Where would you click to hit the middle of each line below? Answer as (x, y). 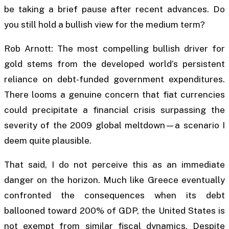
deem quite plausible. (48, 140)
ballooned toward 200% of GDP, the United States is (114, 210)
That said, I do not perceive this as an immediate (114, 164)
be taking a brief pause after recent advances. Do (114, 9)
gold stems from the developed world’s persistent (114, 64)
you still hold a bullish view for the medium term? (105, 24)
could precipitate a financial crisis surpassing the (114, 110)
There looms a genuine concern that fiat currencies (114, 94)
